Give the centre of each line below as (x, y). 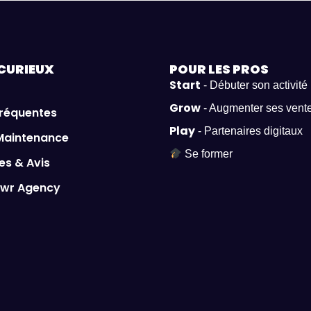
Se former (208, 154)
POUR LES (201, 69)
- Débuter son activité (254, 85)
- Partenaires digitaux (249, 131)
